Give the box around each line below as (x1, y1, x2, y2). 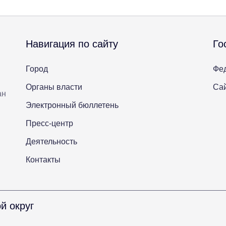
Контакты (26, 155, 61, 164)
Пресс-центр (26, 119, 74, 128)
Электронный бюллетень (26, 101, 119, 110)
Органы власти (26, 83, 83, 92)
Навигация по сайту (26, 38, 119, 50)
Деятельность (26, 137, 78, 146)
